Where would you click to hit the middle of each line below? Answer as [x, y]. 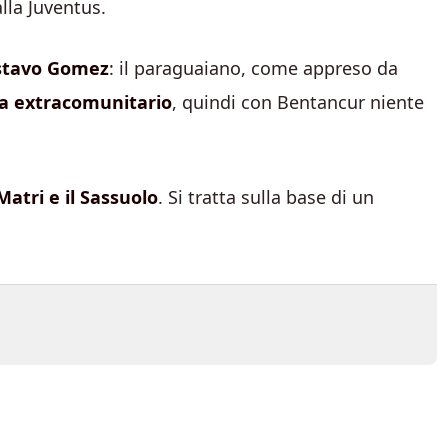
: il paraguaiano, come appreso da [253, 68]
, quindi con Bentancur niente [298, 102]
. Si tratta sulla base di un [266, 197]
